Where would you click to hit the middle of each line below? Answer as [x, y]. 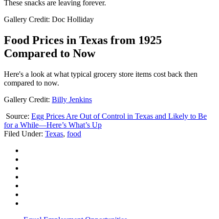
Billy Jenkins [72, 99]
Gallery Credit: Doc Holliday [49, 20]
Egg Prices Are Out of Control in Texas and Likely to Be [119, 116]
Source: [18, 116]
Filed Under [22, 133]
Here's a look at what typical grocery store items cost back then [101, 74]
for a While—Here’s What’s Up [53, 125]
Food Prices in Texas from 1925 [83, 40]
